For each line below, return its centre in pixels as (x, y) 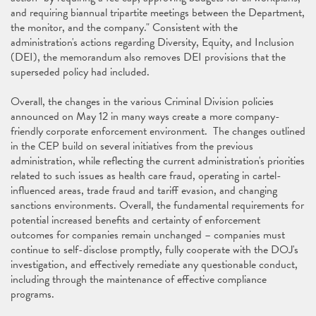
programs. (34, 294)
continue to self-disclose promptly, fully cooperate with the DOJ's (154, 250)
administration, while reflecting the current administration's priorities (158, 161)
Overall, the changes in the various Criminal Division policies (142, 102)
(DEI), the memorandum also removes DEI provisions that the (148, 57)
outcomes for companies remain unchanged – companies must (148, 235)
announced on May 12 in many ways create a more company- (145, 116)
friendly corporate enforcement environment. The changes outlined (158, 131)
